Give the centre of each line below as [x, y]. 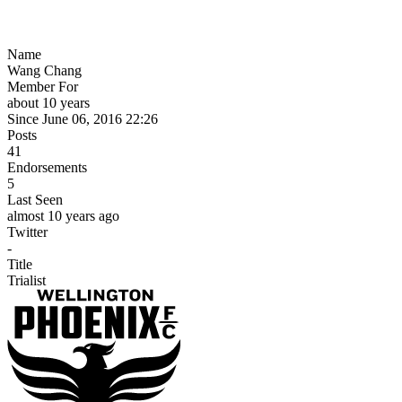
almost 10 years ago [63, 215]
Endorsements [47, 167]
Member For [43, 86]
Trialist [26, 280]
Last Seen [35, 199]
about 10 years [48, 102]
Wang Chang [44, 70]
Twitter [27, 232]
